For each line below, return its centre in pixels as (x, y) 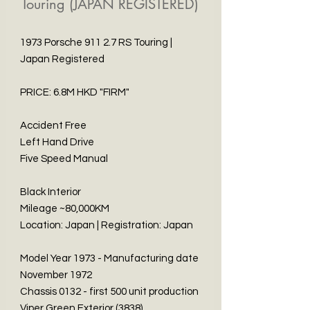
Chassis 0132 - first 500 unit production (109, 292)
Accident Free (53, 126)
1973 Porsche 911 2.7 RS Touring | (96, 43)
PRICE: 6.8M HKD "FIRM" (75, 92)
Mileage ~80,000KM (65, 209)
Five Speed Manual (64, 159)
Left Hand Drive (57, 142)
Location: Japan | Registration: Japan (107, 225)
